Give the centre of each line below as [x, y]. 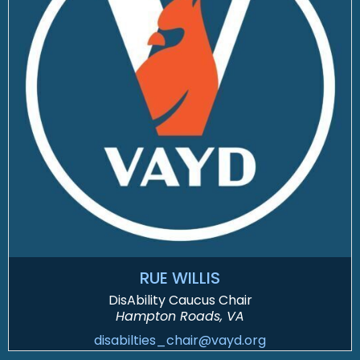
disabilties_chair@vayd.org [180, 341]
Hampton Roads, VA [180, 317]
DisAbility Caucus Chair [180, 301]
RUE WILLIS [180, 278]
